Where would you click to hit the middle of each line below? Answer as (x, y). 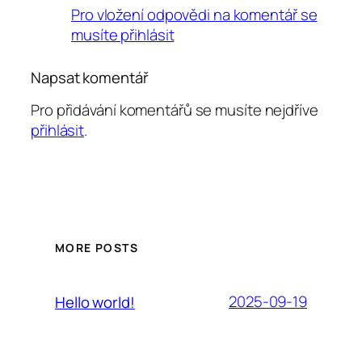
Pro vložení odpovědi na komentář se (194, 14)
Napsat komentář (90, 77)
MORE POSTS (97, 247)
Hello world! (95, 302)
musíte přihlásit (123, 34)
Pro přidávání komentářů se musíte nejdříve (175, 110)
